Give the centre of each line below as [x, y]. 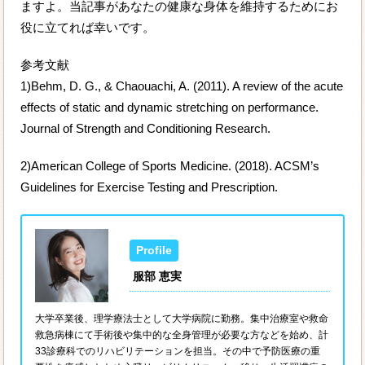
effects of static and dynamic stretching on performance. [170, 108]
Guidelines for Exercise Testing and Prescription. [150, 187]
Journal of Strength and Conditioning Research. [146, 129]
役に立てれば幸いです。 [88, 28]
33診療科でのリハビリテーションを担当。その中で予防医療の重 [178, 352]
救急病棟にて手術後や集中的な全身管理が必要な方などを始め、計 [182, 335]
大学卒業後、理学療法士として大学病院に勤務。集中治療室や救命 [182, 319]
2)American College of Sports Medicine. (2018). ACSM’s [170, 166]
